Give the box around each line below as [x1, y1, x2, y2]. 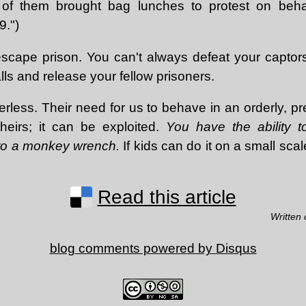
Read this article [97, 186, 236, 208]
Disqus [215, 240, 257, 255]
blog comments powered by [49, 240, 216, 255]
